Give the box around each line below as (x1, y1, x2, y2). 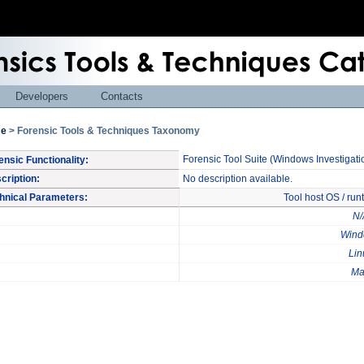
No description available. (183, 173, 292, 184)
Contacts (101, 90, 143, 102)
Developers (15, 90, 68, 102)
